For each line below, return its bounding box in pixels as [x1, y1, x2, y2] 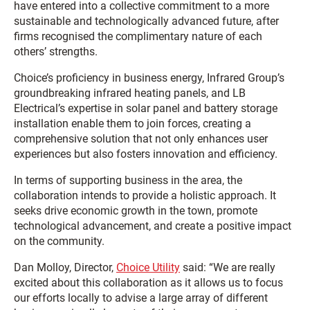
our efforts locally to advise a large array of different [14, 291, 268, 304]
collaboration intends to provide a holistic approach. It [14, 188, 276, 202]
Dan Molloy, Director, [14, 260, 116, 274]
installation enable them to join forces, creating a [14, 116, 251, 130]
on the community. [14, 234, 104, 248]
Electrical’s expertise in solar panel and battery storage [14, 101, 277, 115]
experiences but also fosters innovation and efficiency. [14, 147, 277, 161]
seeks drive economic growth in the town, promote [14, 203, 257, 217]
